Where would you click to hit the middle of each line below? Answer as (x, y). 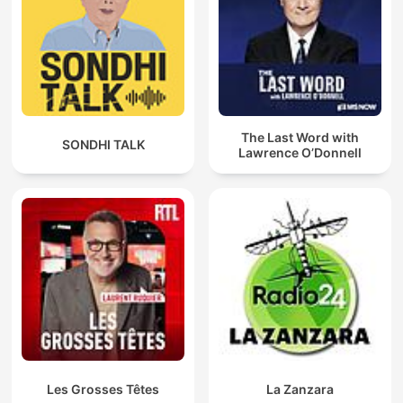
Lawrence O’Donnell (300, 152)
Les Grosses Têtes (103, 390)
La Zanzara (300, 390)
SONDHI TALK (103, 145)
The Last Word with (300, 137)
